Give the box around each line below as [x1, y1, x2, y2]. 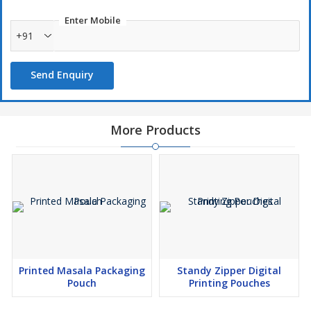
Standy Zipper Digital [177, 264, 281, 278]
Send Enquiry [31, 68, 94, 82]
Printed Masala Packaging [19, 264, 145, 278]
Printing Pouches [188, 276, 270, 290]
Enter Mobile [65, 14, 121, 27]
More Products [110, 121, 201, 139]
